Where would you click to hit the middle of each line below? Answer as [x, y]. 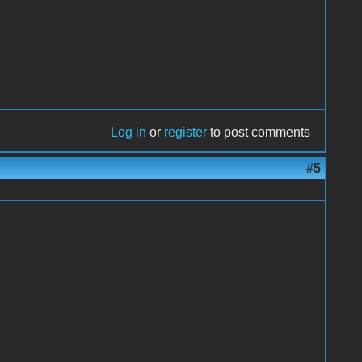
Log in [129, 132]
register [186, 132]
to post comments [259, 132]
